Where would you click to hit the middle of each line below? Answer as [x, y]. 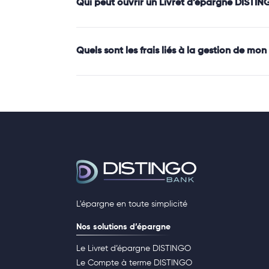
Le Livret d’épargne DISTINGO [134, 249]
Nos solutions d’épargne [123, 227]
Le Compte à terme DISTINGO [134, 263]
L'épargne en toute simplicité [132, 204]
